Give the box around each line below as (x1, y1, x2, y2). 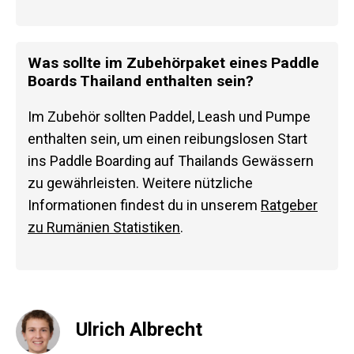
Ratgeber (261, 196, 318, 213)
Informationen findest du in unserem (28, 196, 261, 213)
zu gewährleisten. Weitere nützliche (28, 174, 253, 191)
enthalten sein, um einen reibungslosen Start (28, 130, 307, 147)
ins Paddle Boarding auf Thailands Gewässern (28, 152, 314, 169)
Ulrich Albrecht (76, 318, 202, 341)
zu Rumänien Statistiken (28, 218, 180, 235)
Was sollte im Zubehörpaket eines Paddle (28, 53, 319, 72)
